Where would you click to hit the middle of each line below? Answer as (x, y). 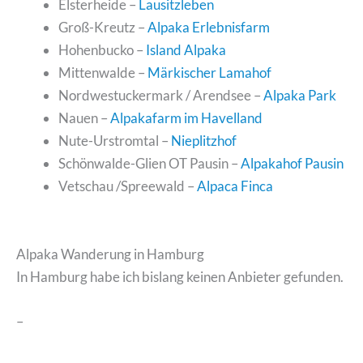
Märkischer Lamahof (209, 72)
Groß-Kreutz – (102, 27)
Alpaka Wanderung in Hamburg (110, 254)
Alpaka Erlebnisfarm (208, 27)
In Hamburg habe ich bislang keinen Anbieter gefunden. (180, 276)
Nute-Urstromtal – (114, 140)
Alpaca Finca (235, 186)
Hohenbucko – (102, 49)
